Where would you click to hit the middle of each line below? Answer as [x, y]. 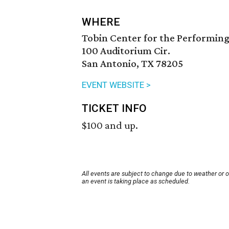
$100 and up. [110, 125]
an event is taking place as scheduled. [136, 181]
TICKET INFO [114, 109]
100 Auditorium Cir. [126, 51]
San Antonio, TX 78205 [132, 64]
